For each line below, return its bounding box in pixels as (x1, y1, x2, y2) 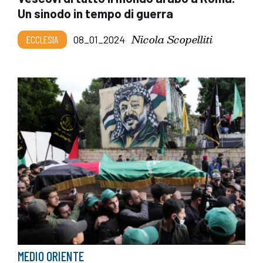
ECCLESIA (26, 32, 58, 46)
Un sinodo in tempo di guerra (18, 5, 173, 21)
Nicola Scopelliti (131, 30, 213, 48)
